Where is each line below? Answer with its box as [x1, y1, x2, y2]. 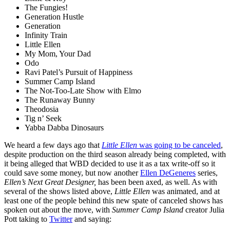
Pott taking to [4, 214, 49, 223]
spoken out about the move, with [4, 205, 112, 214]
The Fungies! [25, 3, 68, 12]
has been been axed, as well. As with [96, 177, 217, 186]
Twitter [49, 214, 72, 223]
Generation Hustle [25, 12, 84, 21]
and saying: [72, 214, 111, 223]
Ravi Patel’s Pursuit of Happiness [25, 67, 132, 76]
